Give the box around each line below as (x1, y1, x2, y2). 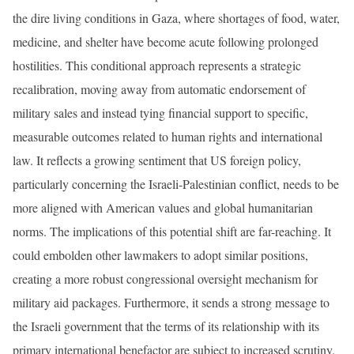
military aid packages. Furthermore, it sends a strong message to (13, 293, 330, 311)
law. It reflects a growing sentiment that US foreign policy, (13, 151, 301, 168)
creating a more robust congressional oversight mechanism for (13, 269, 318, 287)
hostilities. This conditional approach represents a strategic (13, 56, 301, 73)
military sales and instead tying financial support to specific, (13, 104, 308, 121)
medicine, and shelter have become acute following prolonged (13, 32, 318, 50)
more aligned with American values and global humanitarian (13, 198, 313, 216)
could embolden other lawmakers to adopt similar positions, (13, 246, 308, 263)
